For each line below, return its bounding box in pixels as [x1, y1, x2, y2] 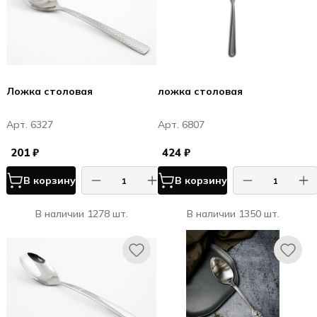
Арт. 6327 [6, 118, 53, 131]
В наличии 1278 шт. [35, 207, 128, 220]
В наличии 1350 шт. [186, 207, 279, 220]
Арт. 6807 [158, 118, 204, 131]
